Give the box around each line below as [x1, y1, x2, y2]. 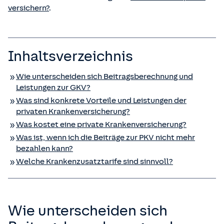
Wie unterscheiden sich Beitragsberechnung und [16, 72, 193, 81]
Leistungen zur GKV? [16, 83, 90, 92]
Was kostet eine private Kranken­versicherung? [16, 120, 186, 129]
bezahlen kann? [16, 144, 73, 153]
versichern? [8, 3, 49, 13]
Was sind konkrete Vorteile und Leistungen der [16, 96, 186, 105]
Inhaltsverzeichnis [8, 48, 133, 64]
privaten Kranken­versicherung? [16, 107, 130, 116]
